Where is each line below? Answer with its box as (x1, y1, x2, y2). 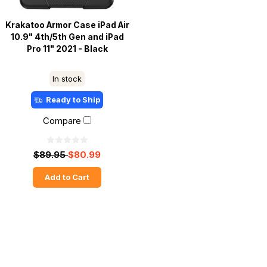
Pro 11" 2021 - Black (26, 44, 108, 54)
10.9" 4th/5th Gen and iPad (10, 32, 124, 42)
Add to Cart (45, 172, 90, 182)
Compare (43, 115, 82, 127)
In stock (52, 74, 82, 84)
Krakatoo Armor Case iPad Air (5, 20, 129, 30)
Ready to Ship (46, 95, 101, 105)
